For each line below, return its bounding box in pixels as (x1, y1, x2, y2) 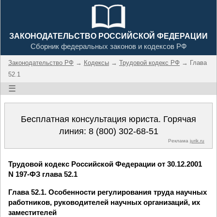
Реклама (168, 138, 190, 143)
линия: (59, 126, 89, 136)
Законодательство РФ (8, 59, 74, 66)
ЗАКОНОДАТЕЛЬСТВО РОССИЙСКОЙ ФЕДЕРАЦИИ (9, 32, 208, 40)
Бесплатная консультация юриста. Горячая (21, 114, 196, 124)
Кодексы (84, 59, 109, 66)
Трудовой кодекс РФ (119, 59, 180, 66)
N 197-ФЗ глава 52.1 (8, 170, 77, 178)
